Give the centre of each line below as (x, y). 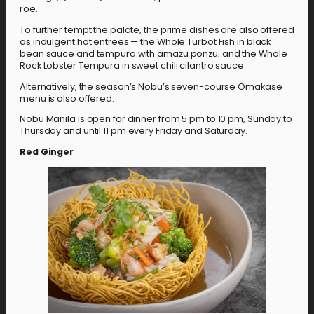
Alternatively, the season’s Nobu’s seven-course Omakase (151, 86)
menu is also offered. (67, 98)
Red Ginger (47, 152)
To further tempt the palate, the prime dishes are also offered (157, 29)
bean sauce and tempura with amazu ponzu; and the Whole (153, 53)
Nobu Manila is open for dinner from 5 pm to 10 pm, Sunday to (156, 119)
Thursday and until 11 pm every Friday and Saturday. (134, 131)
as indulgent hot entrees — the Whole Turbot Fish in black (145, 41)
